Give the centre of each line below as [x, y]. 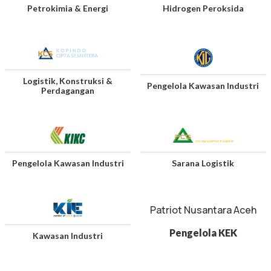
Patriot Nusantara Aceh [203, 210]
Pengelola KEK [203, 233]
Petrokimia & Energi [68, 8]
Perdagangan [68, 91]
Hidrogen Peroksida [203, 8]
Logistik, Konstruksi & [68, 81]
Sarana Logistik [203, 163]
